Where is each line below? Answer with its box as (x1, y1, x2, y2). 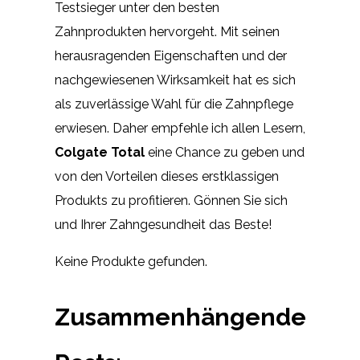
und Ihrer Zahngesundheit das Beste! (55, 217, 272, 233)
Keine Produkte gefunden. (55, 254, 207, 270)
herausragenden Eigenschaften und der (55, 48, 287, 64)
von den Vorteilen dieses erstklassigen (55, 169, 279, 185)
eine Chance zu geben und (145, 145, 305, 161)
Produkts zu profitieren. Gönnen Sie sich (55, 193, 288, 209)
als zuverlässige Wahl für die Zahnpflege (55, 96, 293, 112)
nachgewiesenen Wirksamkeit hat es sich (55, 72, 296, 88)
